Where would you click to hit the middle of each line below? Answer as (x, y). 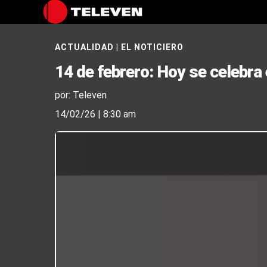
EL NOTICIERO (152, 47)
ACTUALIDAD (84, 47)
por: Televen (81, 95)
